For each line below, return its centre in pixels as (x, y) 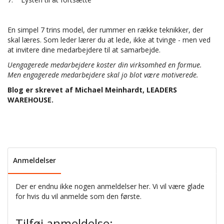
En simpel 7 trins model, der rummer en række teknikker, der (105, 29)
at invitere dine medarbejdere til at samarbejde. (84, 49)
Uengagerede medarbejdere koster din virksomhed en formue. (105, 64)
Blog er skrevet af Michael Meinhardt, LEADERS (92, 89)
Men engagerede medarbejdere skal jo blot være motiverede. (103, 74)
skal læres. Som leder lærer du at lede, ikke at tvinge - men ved (109, 39)
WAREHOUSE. (30, 99)
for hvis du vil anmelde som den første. (78, 196)
